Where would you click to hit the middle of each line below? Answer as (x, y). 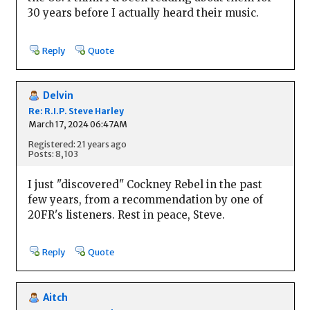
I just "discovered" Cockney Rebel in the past (145, 184)
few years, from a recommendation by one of (145, 199)
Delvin (58, 96)
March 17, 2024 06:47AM (77, 124)
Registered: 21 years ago (77, 144)
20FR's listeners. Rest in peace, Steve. (126, 215)
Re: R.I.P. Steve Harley (76, 111)
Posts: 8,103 (53, 153)
